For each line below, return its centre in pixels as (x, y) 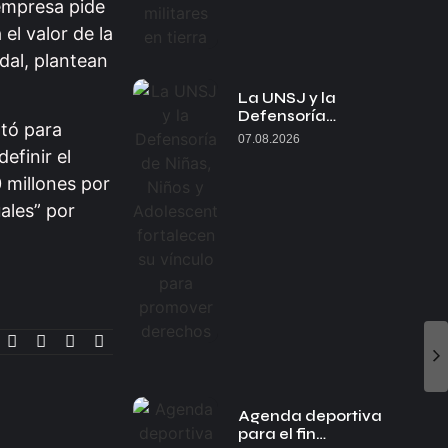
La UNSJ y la (287, 98)
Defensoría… (287, 116)
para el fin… (282, 434)
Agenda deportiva (310, 416)
